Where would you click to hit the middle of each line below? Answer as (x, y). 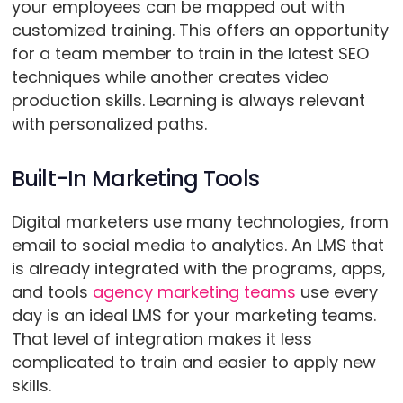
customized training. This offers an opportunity (200, 31)
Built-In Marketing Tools (135, 179)
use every (336, 292)
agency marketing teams (194, 292)
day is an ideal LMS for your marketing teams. (193, 316)
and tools (52, 292)
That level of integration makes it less (161, 339)
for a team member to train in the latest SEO (190, 54)
